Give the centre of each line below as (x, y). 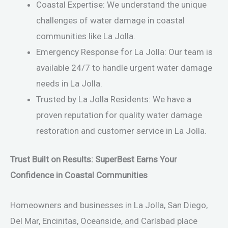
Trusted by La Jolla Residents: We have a (114, 99)
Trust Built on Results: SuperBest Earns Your (94, 160)
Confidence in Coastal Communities (79, 175)
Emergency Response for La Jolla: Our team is (124, 52)
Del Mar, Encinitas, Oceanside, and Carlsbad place (104, 221)
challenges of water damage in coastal (110, 20)
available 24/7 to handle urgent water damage (124, 67)
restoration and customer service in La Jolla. (121, 131)
